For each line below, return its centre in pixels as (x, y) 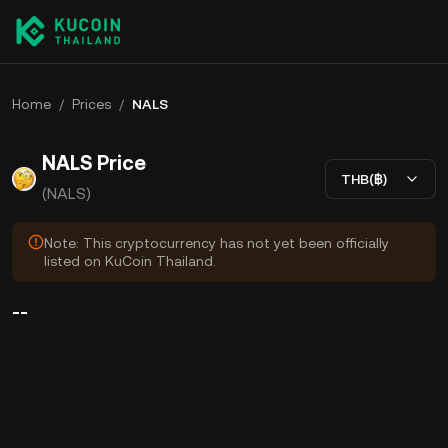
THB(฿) (364, 178)
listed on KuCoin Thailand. (130, 261)
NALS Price (94, 163)
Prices (91, 104)
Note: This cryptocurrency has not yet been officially (216, 243)
